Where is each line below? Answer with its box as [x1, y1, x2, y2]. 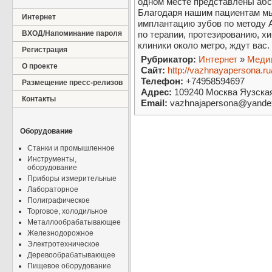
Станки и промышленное [27, 144, 115, 152]
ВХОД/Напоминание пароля [22, 29, 122, 38]
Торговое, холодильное [27, 207, 107, 216]
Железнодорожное [27, 229, 93, 237]
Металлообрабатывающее [27, 218, 121, 226]
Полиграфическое [27, 196, 90, 205]
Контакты [22, 95, 56, 103]
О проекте [22, 62, 58, 70]
